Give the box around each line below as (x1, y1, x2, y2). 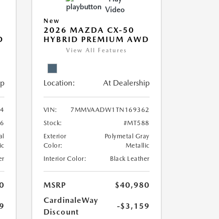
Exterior (43, 132, 66, 140)
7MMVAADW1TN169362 (70, 106, 150, 113)
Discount (43, 207, 79, 217)
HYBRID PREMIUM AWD (43, 35, 149, 44)
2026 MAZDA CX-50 (43, 25, 134, 35)
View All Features (66, 47, 127, 54)
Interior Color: (43, 155, 87, 162)
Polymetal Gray (104, 132, 150, 140)
